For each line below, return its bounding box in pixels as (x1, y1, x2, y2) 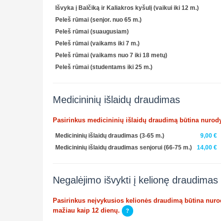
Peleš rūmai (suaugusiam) (55, 28, 129, 35)
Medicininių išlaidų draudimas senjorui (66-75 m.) (55, 144, 192, 151)
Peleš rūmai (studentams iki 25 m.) (55, 63, 152, 71)
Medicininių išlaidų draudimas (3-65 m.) (55, 132, 164, 139)
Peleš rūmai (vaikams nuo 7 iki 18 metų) (55, 51, 167, 59)
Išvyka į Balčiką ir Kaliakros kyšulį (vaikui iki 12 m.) (55, 4, 199, 11)
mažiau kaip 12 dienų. (53, 206, 122, 214)
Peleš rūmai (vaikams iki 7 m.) (55, 39, 140, 47)
